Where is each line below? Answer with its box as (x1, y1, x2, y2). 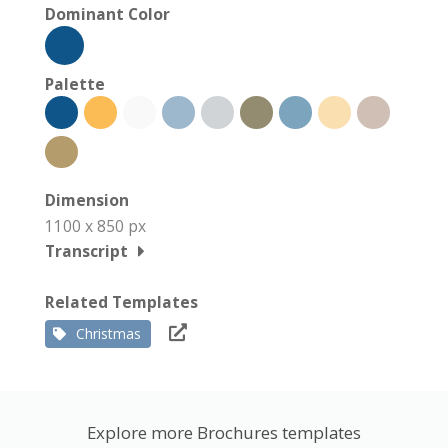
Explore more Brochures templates (87, 421, 361, 444)
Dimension (45, 189, 129, 211)
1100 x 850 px (45, 215, 146, 237)
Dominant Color (45, 3, 170, 25)
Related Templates (45, 291, 198, 313)
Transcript (45, 240, 128, 262)
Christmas (76, 324, 141, 343)
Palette (45, 73, 105, 95)
